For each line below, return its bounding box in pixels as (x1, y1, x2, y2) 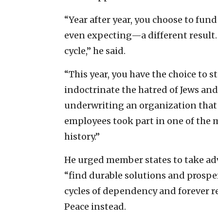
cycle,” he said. (64, 45, 126, 56)
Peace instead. (64, 200, 126, 212)
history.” (64, 130, 100, 142)
